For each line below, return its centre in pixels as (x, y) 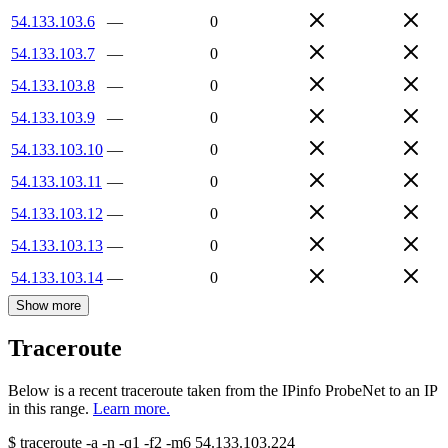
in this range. (48, 409)
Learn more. (131, 409)
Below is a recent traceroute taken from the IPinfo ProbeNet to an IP (222, 391)
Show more (48, 305)
